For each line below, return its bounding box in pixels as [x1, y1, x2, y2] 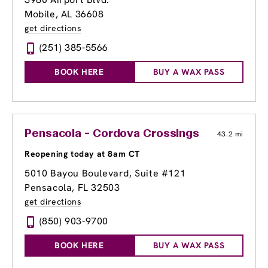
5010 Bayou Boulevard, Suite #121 [25, 167, 186, 180]
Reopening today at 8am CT [25, 148, 140, 160]
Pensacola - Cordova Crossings [25, 129, 200, 140]
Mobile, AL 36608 [25, 8, 104, 21]
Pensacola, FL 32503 [25, 181, 120, 194]
